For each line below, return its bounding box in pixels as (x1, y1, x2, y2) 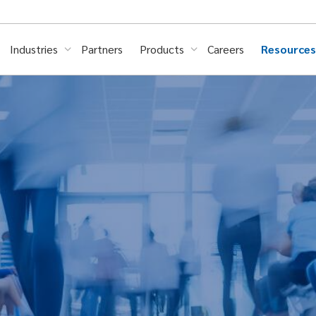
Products (140, 41, 187, 56)
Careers (207, 41, 244, 56)
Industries (10, 41, 61, 56)
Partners (81, 41, 123, 56)
